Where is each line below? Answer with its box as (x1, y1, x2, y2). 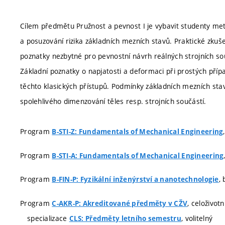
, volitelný (181, 213, 213, 223)
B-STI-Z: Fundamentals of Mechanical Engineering (52, 127, 223, 136)
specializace (27, 213, 69, 223)
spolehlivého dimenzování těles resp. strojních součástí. (20, 96, 206, 106)
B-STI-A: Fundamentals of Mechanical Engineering (52, 151, 224, 160)
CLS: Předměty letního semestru (69, 213, 182, 223)
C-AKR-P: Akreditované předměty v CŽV (52, 198, 188, 208)
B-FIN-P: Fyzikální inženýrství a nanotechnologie (52, 175, 219, 184)
